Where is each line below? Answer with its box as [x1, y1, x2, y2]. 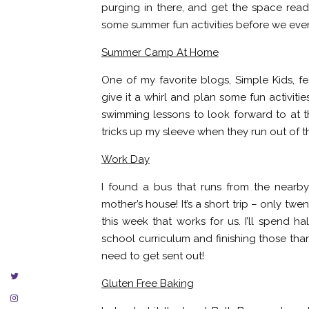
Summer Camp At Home [101, 46, 219, 59]
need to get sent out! [101, 250, 204, 262]
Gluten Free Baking [101, 277, 194, 290]
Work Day [101, 153, 150, 166]
